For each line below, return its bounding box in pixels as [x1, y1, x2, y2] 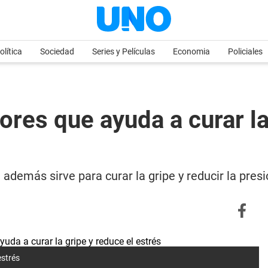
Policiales [228, 47, 263, 56]
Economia [173, 47, 210, 56]
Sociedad [40, 47, 74, 56]
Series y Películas [92, 47, 155, 56]
